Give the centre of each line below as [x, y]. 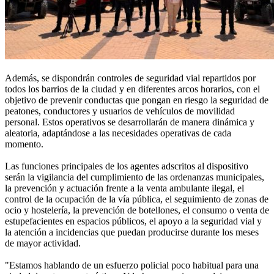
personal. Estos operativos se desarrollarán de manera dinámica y [130, 122]
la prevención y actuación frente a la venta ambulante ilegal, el [124, 188]
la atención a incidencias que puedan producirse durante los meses [132, 232]
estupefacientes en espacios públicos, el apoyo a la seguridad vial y [133, 221]
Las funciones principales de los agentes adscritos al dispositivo [127, 166]
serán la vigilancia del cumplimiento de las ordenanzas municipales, [135, 177]
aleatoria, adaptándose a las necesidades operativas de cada [118, 133]
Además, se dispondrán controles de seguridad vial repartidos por [130, 78]
